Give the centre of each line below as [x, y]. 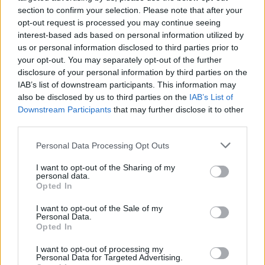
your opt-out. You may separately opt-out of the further [120, 60]
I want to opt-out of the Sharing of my [106, 167]
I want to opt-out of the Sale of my [99, 208]
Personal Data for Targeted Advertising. [109, 257]
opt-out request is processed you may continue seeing [119, 22]
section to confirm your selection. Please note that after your [130, 10]
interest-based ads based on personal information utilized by [131, 35]
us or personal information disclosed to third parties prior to [128, 47]
